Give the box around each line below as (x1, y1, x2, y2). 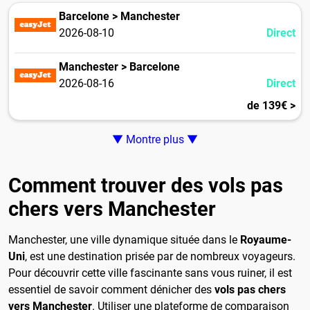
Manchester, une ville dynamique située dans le (8, 232, 240, 246)
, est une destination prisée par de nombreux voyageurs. (25, 249, 295, 263)
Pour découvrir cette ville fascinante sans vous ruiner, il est (8, 266, 292, 280)
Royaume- (240, 232, 291, 246)
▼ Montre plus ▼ (112, 133, 198, 147)
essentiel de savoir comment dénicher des (8, 282, 215, 296)
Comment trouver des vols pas (8, 173, 283, 197)
